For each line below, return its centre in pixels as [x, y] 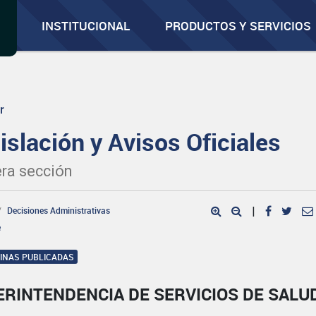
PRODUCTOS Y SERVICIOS [238, 26]
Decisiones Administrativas [59, 210]
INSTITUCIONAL [86, 26]
